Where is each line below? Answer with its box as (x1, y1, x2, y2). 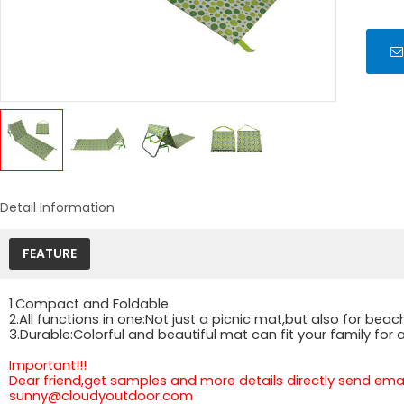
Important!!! (9, 355, 87, 374)
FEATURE (23, 243, 77, 262)
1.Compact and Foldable (9, 294, 169, 313)
